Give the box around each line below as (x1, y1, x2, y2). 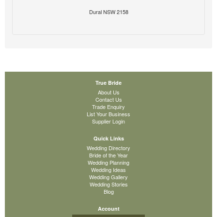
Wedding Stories (89, 180, 128, 188)
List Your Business (87, 110, 130, 118)
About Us (97, 88, 120, 96)
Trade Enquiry (92, 103, 125, 111)
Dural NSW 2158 (89, 8, 128, 16)
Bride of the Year (89, 151, 128, 159)
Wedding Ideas (91, 166, 126, 174)
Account (97, 205, 120, 213)
